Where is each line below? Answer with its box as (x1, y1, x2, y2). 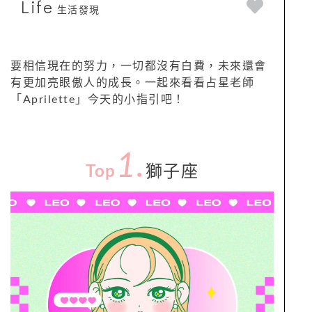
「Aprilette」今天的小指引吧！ (10, 93, 185, 105)
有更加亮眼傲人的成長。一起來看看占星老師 (10, 77, 254, 88)
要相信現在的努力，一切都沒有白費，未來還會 (10, 60, 267, 72)
